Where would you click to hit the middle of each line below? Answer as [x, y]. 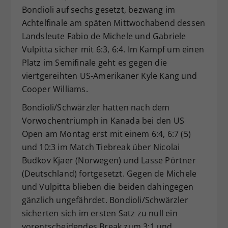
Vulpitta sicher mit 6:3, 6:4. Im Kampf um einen [113, 49]
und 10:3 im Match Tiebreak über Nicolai [101, 147]
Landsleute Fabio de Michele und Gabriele [104, 36]
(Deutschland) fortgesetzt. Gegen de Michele [109, 173]
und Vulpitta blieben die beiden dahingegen [107, 187]
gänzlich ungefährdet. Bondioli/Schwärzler [105, 200]
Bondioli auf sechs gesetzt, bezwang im [98, 9]
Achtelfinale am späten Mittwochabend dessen [113, 23]
